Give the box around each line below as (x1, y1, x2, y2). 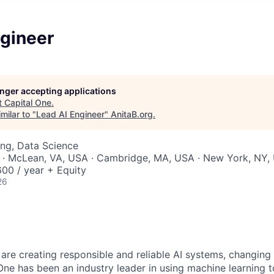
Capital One (4, 97, 51, 108)
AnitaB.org (111, 109, 153, 119)
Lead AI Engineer (36, 109, 105, 119)
